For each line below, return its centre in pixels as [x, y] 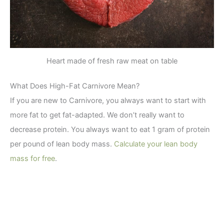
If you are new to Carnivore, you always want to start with [108, 101]
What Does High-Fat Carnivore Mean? [75, 86]
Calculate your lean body [156, 144]
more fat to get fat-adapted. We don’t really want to [97, 115]
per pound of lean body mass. [62, 144]
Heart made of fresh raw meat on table [112, 61]
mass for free [32, 159]
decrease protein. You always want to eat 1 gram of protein [110, 130]
